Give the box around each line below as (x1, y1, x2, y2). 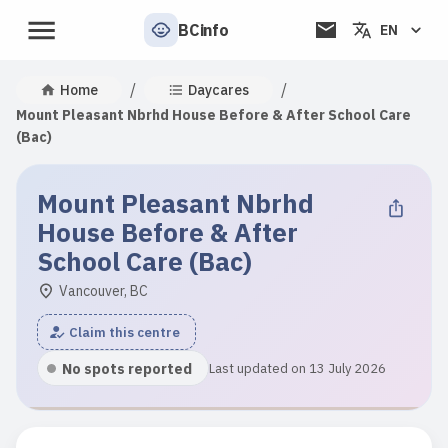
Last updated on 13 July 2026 (209, 359, 386, 377)
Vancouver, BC (59, 282, 148, 300)
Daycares (188, 80, 249, 99)
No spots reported (62, 358, 192, 378)
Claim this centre (69, 323, 180, 341)
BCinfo (177, 20, 230, 40)
